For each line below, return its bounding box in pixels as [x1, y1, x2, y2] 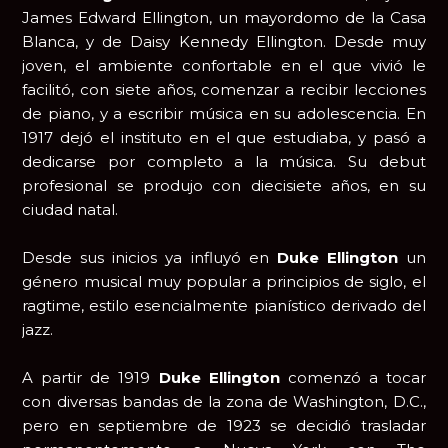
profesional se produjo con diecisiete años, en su [22, 176, 426, 196]
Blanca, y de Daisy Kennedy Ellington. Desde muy [22, 32, 426, 52]
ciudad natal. [22, 200, 119, 220]
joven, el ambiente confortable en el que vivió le [22, 56, 426, 76]
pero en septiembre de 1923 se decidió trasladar [22, 416, 426, 436]
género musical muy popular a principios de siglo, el [22, 272, 426, 292]
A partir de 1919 [22, 368, 159, 388]
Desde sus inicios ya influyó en [22, 248, 277, 268]
